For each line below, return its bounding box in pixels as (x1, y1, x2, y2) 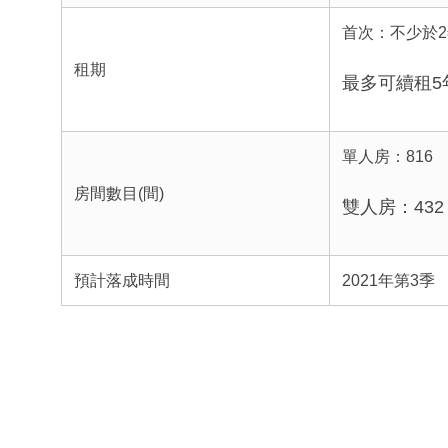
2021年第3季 (341, 271, 435, 289)
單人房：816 (341, 147, 433, 165)
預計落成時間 (73, 271, 170, 289)
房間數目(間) (73, 184, 164, 202)
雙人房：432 (341, 196, 444, 217)
